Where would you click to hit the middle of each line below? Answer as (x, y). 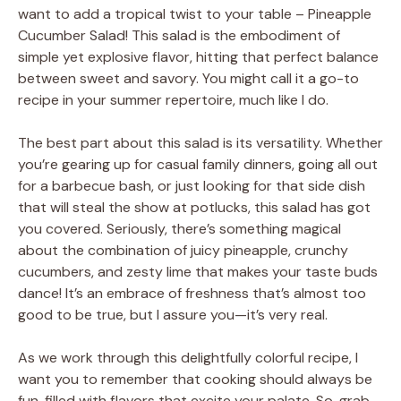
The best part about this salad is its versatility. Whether (200, 142)
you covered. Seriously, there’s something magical (179, 228)
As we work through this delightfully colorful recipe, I (188, 357)
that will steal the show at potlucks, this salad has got (194, 207)
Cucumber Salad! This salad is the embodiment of (179, 35)
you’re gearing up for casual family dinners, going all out (198, 164)
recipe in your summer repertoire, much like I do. (173, 99)
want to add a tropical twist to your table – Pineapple (195, 13)
